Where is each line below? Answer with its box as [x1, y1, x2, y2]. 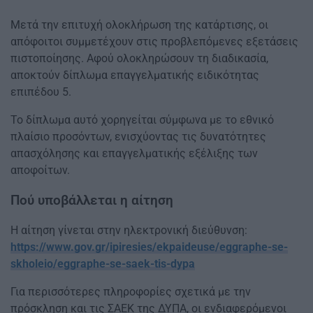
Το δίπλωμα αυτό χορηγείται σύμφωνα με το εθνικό [10, 112, 274, 126]
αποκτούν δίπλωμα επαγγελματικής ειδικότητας [10, 68, 259, 82]
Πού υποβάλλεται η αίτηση [10, 192, 173, 208]
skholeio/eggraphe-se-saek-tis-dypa [10, 257, 195, 271]
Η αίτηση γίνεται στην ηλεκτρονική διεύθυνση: [10, 224, 247, 238]
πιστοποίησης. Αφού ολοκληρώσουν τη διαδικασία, [10, 51, 268, 65]
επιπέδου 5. [10, 85, 71, 99]
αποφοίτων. [10, 163, 70, 177]
